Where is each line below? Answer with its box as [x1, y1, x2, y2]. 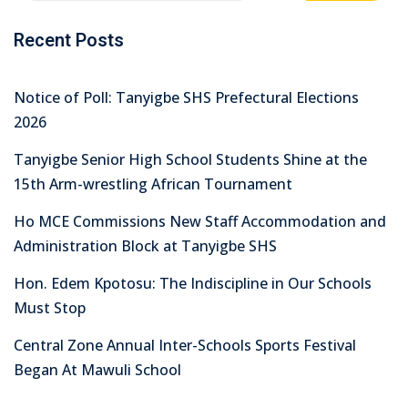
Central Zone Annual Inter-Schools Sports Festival [14, 335, 356, 356]
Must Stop [14, 298, 86, 319]
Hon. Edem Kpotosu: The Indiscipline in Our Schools [14, 273, 372, 294]
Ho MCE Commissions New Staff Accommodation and [14, 211, 386, 232]
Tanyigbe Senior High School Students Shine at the [14, 149, 367, 170]
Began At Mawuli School [14, 360, 181, 381]
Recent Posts [14, 27, 124, 55]
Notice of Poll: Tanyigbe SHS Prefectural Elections [14, 87, 359, 108]
